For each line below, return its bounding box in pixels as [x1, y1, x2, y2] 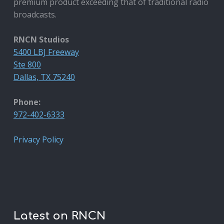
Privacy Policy [13, 133, 63, 145]
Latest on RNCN [13, 209, 106, 222]
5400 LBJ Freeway [13, 46, 79, 57]
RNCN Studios [13, 33, 69, 45]
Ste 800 [13, 58, 41, 70]
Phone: [13, 96, 40, 107]
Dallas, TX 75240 [13, 71, 75, 82]
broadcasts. [13, 8, 56, 20]
